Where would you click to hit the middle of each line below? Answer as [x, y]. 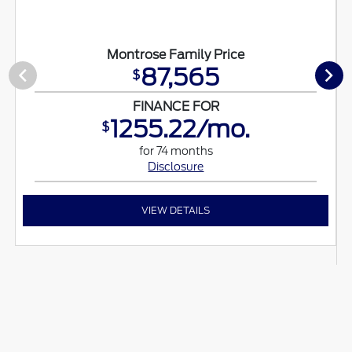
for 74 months [176, 151]
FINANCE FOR [176, 107]
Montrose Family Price [176, 55]
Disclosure [176, 167]
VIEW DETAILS [176, 211]
